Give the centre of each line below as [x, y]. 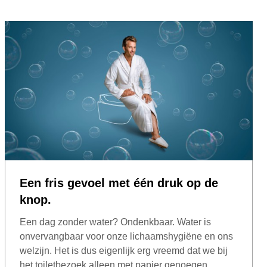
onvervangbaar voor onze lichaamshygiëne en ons [126, 236]
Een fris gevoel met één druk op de [119, 183]
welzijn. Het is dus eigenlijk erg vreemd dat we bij [124, 250]
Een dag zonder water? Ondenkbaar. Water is [115, 222]
